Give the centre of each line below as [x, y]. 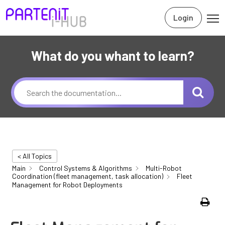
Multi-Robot [164, 168]
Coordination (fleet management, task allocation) [88, 176]
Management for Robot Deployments [67, 184]
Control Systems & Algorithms [86, 168]
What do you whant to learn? [113, 55]
